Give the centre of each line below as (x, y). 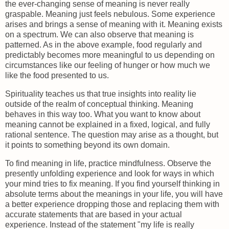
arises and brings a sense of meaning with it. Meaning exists (114, 25)
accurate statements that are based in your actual (94, 214)
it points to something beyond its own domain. (88, 145)
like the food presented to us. (58, 76)
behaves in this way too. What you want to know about (103, 114)
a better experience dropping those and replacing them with (112, 204)
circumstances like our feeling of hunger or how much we (108, 65)
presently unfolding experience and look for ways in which (110, 173)
